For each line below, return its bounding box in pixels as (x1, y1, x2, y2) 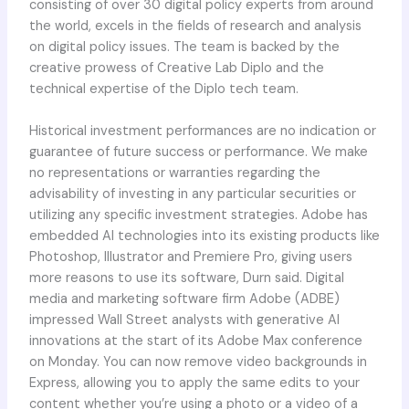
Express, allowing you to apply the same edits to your (28, 374, 360, 393)
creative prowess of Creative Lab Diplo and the (28, 58, 324, 77)
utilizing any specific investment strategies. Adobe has (28, 206, 368, 225)
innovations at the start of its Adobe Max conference (28, 332, 362, 351)
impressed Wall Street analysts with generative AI (28, 311, 340, 330)
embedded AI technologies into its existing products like (28, 227, 380, 246)
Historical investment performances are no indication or (28, 122, 376, 141)
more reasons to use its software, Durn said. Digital (28, 269, 344, 288)
